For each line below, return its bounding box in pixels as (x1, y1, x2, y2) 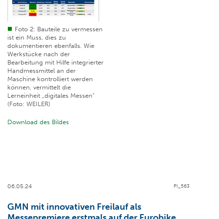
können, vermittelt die (7, 84, 71, 91)
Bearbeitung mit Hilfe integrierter (7, 59, 104, 66)
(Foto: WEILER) (7, 100, 50, 108)
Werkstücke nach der (7, 50, 70, 58)
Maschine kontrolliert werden (7, 75, 93, 83)
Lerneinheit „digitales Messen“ (7, 92, 94, 100)
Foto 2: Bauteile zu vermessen (15, 25, 103, 33)
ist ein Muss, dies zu (7, 34, 66, 42)
